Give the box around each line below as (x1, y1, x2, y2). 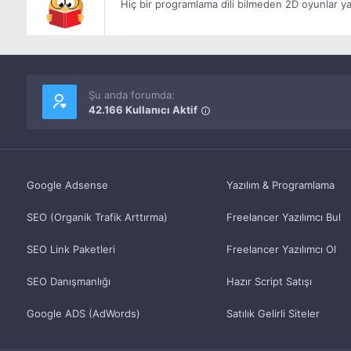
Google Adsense (26, 179, 108, 191)
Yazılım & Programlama (226, 179, 335, 191)
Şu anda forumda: (88, 88, 175, 101)
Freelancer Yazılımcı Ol (226, 243, 336, 255)
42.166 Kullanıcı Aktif (88, 103, 197, 116)
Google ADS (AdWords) (26, 307, 140, 320)
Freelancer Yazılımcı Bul (226, 211, 341, 223)
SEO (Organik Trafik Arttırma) (26, 211, 168, 223)
